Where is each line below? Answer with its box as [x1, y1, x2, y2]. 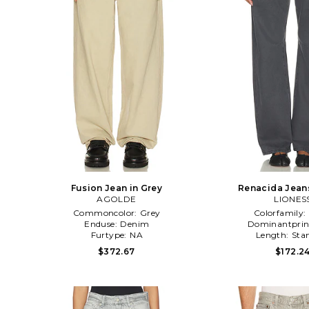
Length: [255, 229, 291, 240]
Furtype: [90, 229, 130, 240]
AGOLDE [97, 193, 137, 204]
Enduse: [84, 218, 120, 229]
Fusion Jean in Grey [70, 182, 163, 193]
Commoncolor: [72, 207, 140, 218]
